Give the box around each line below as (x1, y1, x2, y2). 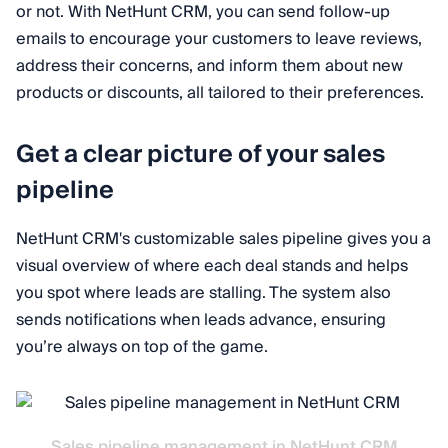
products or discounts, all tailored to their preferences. (16, 78, 424, 107)
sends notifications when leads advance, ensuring (16, 305, 386, 334)
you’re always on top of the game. (16, 332, 268, 361)
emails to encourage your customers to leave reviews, (16, 24, 422, 53)
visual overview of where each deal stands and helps (16, 251, 408, 280)
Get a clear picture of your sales (16, 133, 385, 175)
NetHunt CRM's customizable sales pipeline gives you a (16, 224, 431, 253)
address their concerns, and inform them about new (16, 51, 403, 80)
